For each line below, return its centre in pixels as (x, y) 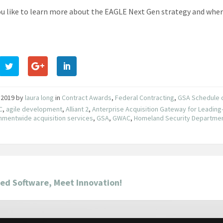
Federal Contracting (145, 97)
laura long (40, 97)
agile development (34, 109)
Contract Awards (87, 97)
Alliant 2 (77, 109)
